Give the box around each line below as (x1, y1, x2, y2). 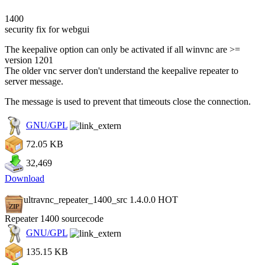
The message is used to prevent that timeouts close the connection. (5, 96, 251, 106)
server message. (5, 76, 63, 86)
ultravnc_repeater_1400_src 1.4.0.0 (24, 194, 158, 205)
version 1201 (5, 54, 53, 65)
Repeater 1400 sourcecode (5, 213, 104, 224)
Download (5, 173, 44, 183)
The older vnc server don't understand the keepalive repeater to (5, 65, 238, 76)
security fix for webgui (5, 24, 89, 34)
